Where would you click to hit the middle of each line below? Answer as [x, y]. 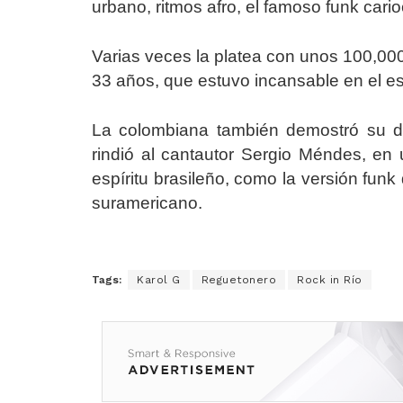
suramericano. [147, 203]
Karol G [159, 280]
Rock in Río [330, 280]
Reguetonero [238, 280]
